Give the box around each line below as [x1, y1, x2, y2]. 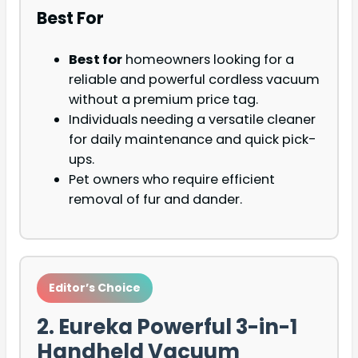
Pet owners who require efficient [69, 170, 275, 189]
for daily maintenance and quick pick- [69, 130, 316, 149]
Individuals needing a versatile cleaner [69, 110, 316, 129]
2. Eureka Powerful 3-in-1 [37, 312, 297, 342]
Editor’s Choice [49, 280, 141, 296]
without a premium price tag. [69, 90, 258, 109]
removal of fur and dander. [69, 190, 242, 209]
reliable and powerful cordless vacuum [69, 70, 320, 89]
